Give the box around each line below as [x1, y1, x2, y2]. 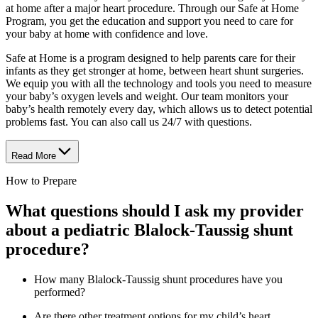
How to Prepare [6, 174, 77, 187]
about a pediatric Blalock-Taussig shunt [6, 220, 293, 239]
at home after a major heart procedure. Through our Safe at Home [6, 1, 299, 14]
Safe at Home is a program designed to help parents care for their [6, 51, 295, 64]
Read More [11, 150, 56, 161]
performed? [34, 285, 85, 298]
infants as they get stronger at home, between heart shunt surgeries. [6, 64, 304, 77]
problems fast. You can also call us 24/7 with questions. [6, 115, 252, 128]
